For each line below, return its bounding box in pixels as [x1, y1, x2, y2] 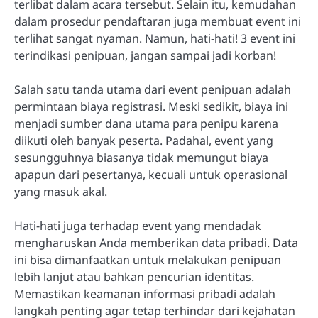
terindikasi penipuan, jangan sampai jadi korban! [14, 48, 276, 64]
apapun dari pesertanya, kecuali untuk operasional [14, 167, 287, 183]
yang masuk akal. [14, 184, 107, 200]
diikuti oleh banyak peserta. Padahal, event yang [14, 133, 273, 149]
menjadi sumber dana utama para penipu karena [14, 116, 278, 132]
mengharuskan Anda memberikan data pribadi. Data [14, 235, 298, 251]
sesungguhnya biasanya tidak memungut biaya [14, 150, 268, 166]
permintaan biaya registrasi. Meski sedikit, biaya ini [14, 99, 288, 115]
